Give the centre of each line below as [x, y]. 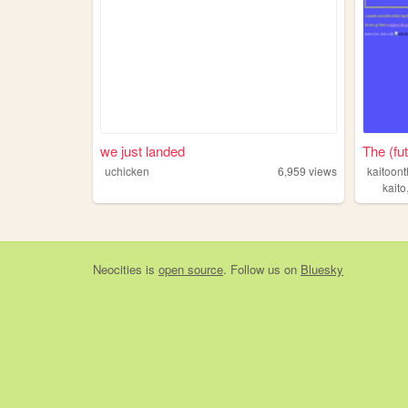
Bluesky [322, 269]
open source [191, 269]
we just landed [142, 150]
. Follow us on [262, 269]
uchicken [127, 170]
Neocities [117, 269]
